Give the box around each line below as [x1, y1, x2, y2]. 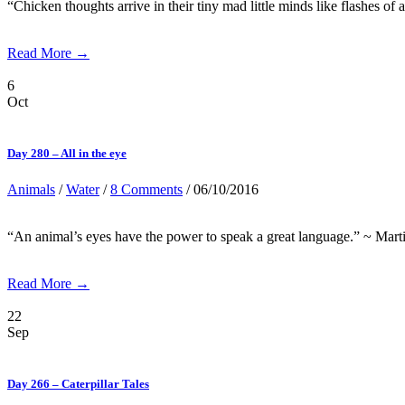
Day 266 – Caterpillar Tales [7, 376, 149, 391]
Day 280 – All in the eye [7, 146, 127, 161]
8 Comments [110, 181, 183, 197]
